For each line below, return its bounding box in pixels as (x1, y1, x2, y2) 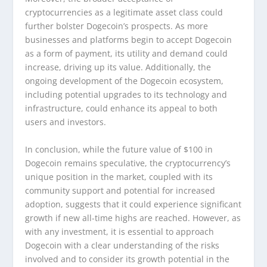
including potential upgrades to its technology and (25, 89, 228, 101)
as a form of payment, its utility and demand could (25, 48, 228, 60)
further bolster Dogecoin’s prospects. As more (25, 20, 209, 32)
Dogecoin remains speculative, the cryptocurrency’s (25, 157, 231, 169)
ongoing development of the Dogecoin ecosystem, (25, 75, 224, 87)
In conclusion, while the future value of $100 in (25, 143, 213, 155)
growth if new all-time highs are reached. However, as (25, 212, 241, 223)
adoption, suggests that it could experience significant (25, 198, 242, 210)
